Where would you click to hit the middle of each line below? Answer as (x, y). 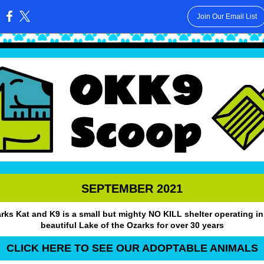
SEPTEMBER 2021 (132, 189)
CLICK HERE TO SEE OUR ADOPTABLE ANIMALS (132, 248)
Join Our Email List (227, 16)
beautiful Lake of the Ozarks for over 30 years (132, 225)
